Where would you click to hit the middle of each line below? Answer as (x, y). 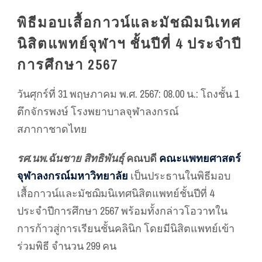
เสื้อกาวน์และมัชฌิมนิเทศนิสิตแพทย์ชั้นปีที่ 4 (116, 193)
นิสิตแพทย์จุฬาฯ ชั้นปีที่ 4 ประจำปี (129, 43)
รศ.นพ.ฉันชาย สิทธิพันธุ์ (70, 158)
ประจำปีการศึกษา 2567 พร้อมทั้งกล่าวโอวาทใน (122, 211)
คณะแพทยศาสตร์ (200, 158)
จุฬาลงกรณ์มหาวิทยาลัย (73, 175)
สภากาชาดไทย (52, 129)
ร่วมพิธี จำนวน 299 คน (67, 246)
